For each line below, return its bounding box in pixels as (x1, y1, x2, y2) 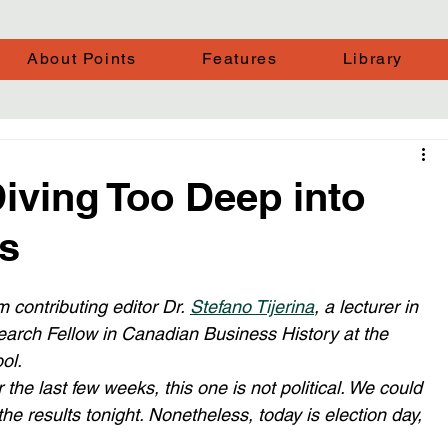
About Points (27, 49, 137, 68)
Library (342, 49, 403, 68)
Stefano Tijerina (190, 296, 314, 317)
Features (201, 49, 278, 68)
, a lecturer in (314, 296, 423, 317)
